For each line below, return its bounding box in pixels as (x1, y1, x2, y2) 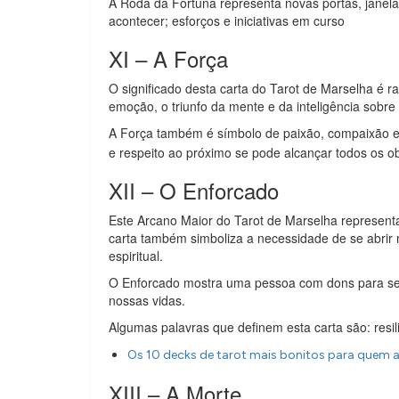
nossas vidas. (109, 291, 185, 309)
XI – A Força (109, 43, 228, 74)
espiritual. (109, 247, 163, 265)
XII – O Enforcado (109, 175, 279, 206)
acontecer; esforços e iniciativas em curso (109, 12, 345, 29)
